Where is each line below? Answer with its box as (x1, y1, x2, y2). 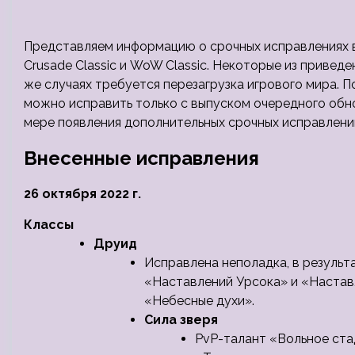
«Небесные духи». (144, 293, 254, 308)
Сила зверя (144, 312, 218, 327)
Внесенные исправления (24, 147, 259, 170)
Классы (24, 217, 74, 232)
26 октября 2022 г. (24, 186, 141, 201)
